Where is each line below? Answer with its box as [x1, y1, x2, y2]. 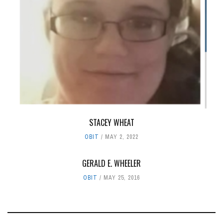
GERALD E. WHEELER [82, 157, 141, 169]
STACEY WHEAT [89, 116, 134, 128]
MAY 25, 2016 [104, 173, 140, 182]
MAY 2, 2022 [105, 132, 138, 141]
